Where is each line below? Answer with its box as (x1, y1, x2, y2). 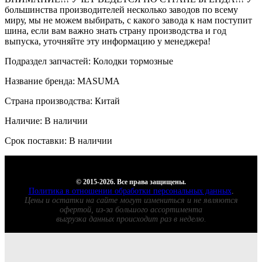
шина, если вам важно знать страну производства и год (5, 25, 226, 36)
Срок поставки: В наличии (5, 135, 112, 146)
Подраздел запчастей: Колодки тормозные (5, 56, 173, 66)
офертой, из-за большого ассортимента (60, 205, 202, 214)
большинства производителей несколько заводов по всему (5, 4, 238, 15)
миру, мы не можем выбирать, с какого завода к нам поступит (5, 15, 252, 25)
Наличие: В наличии (5, 115, 88, 126)
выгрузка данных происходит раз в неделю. (56, 214, 206, 223)
